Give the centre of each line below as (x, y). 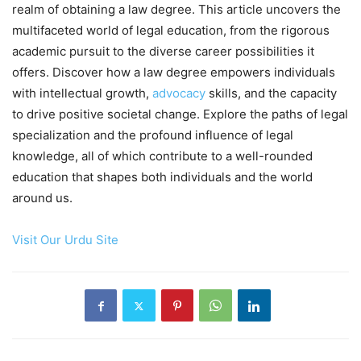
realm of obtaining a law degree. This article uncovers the (176, 10)
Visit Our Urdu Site (65, 240)
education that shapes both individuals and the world (162, 177)
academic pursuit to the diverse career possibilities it (163, 52)
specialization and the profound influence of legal (153, 135)
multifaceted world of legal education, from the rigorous (171, 31)
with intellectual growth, (82, 93)
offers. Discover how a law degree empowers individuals (174, 73)
